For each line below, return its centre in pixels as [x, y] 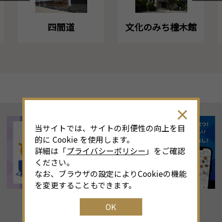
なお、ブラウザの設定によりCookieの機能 [111, 173]
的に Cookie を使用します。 [84, 139]
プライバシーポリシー [106, 151]
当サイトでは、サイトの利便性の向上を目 [110, 128]
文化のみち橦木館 [161, 27]
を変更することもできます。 [85, 185]
